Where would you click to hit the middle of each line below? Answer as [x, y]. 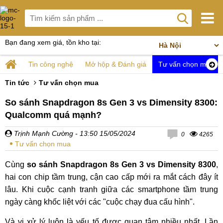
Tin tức [17, 83]
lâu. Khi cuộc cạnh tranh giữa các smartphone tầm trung [111, 189]
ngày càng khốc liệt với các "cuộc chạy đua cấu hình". [100, 202]
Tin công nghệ [51, 64]
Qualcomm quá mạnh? [53, 115]
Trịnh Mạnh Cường [43, 133]
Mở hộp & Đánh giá [116, 64]
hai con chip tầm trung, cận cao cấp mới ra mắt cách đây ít [111, 177]
